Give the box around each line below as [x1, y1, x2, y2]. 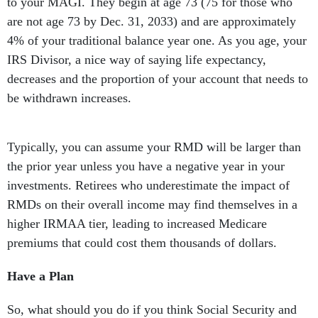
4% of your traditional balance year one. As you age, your [7, 33, 307, 48]
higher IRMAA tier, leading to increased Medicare [7, 216, 267, 231]
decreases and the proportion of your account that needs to [7, 72, 308, 87]
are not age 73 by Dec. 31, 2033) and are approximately [7, 14, 296, 29]
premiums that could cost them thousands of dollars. [7, 236, 277, 251]
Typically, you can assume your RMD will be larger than [7, 140, 301, 155]
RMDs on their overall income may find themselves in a [7, 197, 297, 212]
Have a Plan [7, 269, 74, 284]
